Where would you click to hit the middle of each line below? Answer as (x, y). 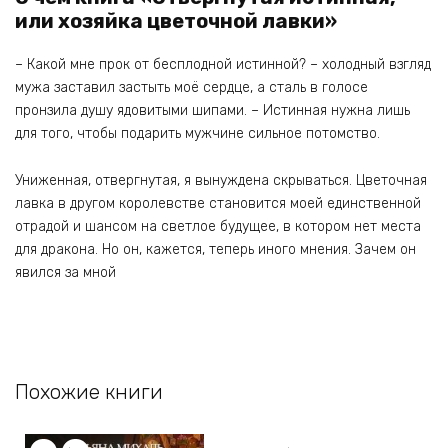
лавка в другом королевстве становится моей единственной (218, 203)
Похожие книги (89, 391)
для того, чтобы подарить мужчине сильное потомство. (197, 134)
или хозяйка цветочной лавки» (176, 21)
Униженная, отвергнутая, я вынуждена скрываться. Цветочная (221, 180)
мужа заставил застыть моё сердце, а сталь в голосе (191, 88)
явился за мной (65, 272)
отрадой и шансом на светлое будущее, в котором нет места (218, 226)
